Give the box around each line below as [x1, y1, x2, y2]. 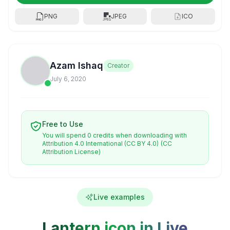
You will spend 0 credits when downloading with [42, 131, 187, 139]
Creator [107, 62, 129, 69]
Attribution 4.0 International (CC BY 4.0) [42, 140, 159, 147]
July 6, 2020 [50, 75, 86, 83]
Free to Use [42, 120, 83, 128]
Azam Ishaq [50, 60, 103, 71]
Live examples [93, 193, 145, 201]
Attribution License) [42, 148, 101, 156]
